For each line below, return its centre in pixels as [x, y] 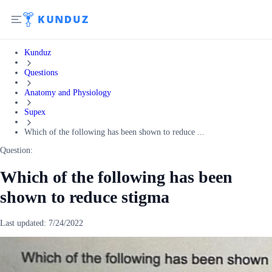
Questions [41, 72]
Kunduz [38, 53]
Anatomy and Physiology [68, 92]
